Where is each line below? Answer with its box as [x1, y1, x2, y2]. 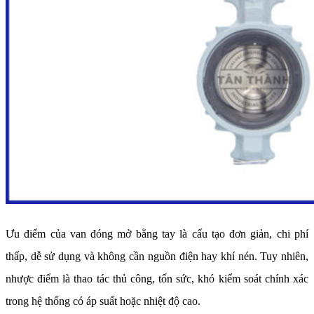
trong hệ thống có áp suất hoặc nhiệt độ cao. [6, 295, 200, 308]
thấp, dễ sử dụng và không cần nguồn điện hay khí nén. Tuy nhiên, [6, 250, 308, 263]
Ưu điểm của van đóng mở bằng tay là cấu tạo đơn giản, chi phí [6, 228, 308, 240]
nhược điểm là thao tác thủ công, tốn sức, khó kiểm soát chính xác [6, 273, 308, 285]
